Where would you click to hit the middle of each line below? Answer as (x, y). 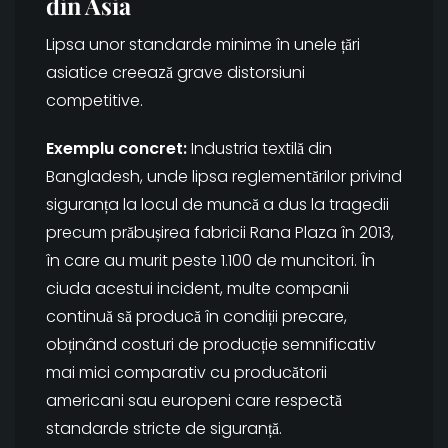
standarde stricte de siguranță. (164, 429)
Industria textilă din (259, 149)
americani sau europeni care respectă (194, 401)
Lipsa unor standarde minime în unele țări (203, 45)
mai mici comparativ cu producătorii (186, 373)
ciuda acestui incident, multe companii (197, 289)
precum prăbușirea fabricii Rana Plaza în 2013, (220, 233)
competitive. (94, 101)
